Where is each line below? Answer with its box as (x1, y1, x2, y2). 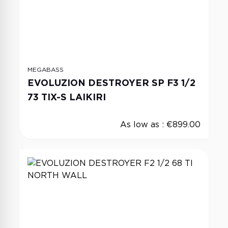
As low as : (120, 120, 166, 129)
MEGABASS (27, 66, 64, 73)
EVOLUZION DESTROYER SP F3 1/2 (27, 77, 195, 88)
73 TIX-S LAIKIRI (27, 92, 106, 102)
